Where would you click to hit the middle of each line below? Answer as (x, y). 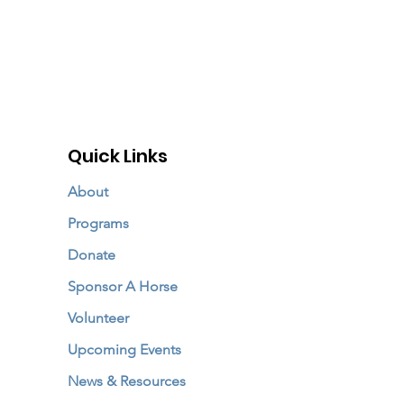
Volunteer (98, 318)
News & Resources (127, 381)
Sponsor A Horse (123, 286)
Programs (98, 223)
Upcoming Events (124, 349)
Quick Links (118, 156)
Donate (92, 255)
